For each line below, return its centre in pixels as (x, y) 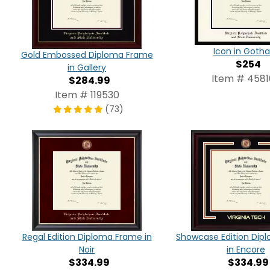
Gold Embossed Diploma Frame (87, 55)
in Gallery (87, 68)
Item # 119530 (87, 95)
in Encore (246, 250)
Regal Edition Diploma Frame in (87, 237)
